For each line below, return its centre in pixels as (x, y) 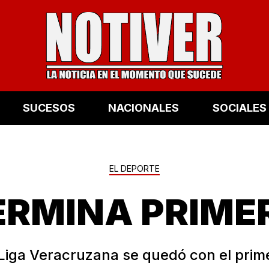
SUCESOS (49, 108)
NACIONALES (144, 108)
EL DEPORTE (134, 168)
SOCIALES (239, 108)
